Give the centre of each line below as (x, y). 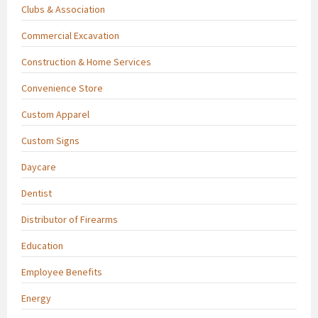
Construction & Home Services (86, 61)
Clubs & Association (63, 9)
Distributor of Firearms (70, 219)
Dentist (37, 193)
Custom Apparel (55, 114)
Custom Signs (50, 140)
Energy (36, 298)
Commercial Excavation (70, 35)
